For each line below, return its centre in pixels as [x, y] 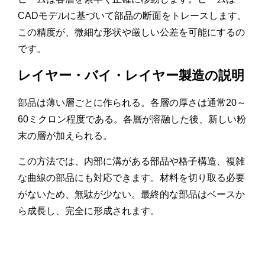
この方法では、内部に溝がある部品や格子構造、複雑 [131, 161]
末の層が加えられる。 [65, 136]
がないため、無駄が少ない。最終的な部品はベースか [131, 195]
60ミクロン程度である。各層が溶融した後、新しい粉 [132, 119]
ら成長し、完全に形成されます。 [89, 211]
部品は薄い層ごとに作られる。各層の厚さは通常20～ [132, 103]
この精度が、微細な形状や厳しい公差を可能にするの [131, 33]
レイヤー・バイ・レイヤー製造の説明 [131, 76]
